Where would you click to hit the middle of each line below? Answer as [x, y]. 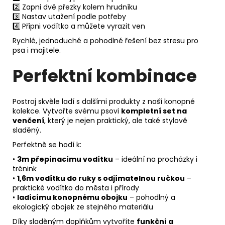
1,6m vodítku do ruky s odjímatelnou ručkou [101, 178]
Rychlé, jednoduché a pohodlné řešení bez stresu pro [105, 41]
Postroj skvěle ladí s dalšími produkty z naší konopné [104, 101]
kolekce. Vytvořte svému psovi [67, 111]
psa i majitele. [37, 50]
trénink [25, 168]
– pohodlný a [151, 197]
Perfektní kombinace [105, 76]
